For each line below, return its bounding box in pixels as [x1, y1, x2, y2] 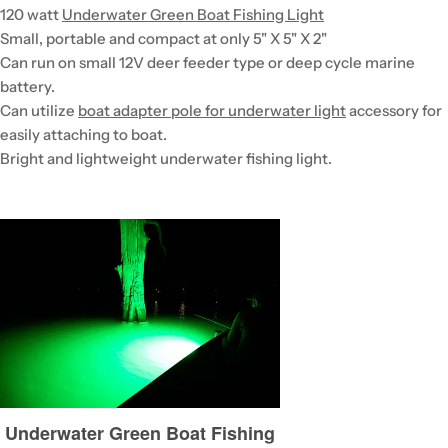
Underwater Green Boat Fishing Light [62, 4, 324, 24]
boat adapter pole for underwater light [78, 100, 346, 120]
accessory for [346, 100, 442, 120]
